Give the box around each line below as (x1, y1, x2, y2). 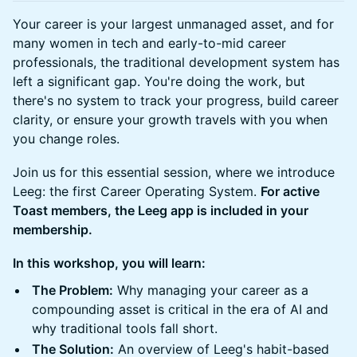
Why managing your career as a (113, 282, 308, 298)
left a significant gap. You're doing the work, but (13, 73, 305, 89)
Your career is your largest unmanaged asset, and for (13, 16, 334, 32)
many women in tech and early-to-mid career (13, 35, 286, 51)
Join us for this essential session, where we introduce (13, 164, 335, 180)
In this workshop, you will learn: (13, 255, 206, 271)
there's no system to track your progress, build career (13, 92, 339, 108)
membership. (13, 222, 92, 237)
